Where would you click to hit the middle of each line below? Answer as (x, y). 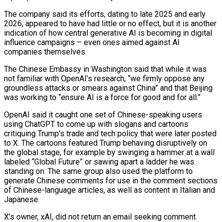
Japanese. (22, 199)
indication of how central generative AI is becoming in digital (108, 33)
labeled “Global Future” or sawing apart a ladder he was (99, 162)
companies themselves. (45, 52)
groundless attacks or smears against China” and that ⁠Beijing (108, 88)
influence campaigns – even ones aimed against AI (92, 42)
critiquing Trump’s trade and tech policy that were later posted (110, 133)
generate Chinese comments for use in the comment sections (111, 180)
